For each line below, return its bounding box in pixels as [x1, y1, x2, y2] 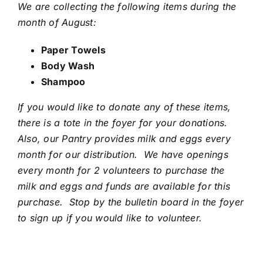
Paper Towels [41, 44, 106, 56]
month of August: [18, 16, 96, 29]
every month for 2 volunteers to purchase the [18, 164, 225, 177]
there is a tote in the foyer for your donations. [18, 117, 231, 129]
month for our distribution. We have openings [18, 149, 228, 161]
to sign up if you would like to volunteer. [18, 212, 203, 224]
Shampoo [41, 76, 86, 88]
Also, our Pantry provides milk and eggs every [18, 133, 231, 145]
